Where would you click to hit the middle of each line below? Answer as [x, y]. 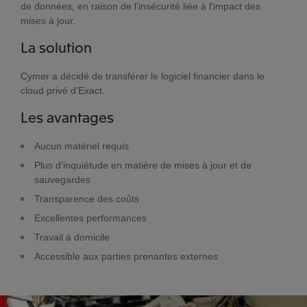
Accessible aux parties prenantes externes [126, 256]
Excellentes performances [90, 218]
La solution [56, 47]
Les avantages [67, 117]
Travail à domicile [72, 237]
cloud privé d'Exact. [63, 90]
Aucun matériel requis [82, 146]
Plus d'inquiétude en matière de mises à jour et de [143, 165]
